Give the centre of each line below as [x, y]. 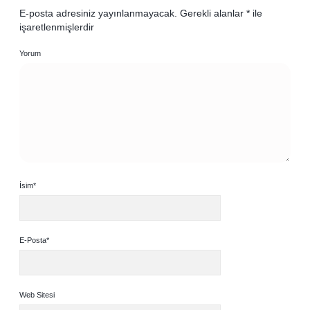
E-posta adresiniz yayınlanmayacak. [98, 13]
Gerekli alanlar [213, 13]
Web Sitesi [37, 295]
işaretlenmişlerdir [57, 27]
